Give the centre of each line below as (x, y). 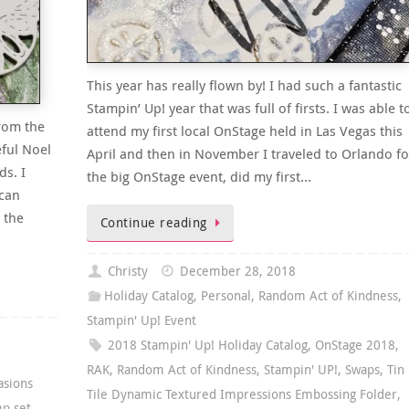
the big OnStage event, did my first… (199, 177)
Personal (225, 296)
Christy (127, 272)
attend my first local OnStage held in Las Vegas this (244, 131)
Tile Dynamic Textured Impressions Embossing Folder (241, 395)
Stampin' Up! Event (141, 321)
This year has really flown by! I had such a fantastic (244, 85)
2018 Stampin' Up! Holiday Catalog (207, 346)
